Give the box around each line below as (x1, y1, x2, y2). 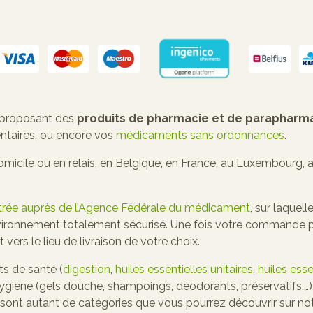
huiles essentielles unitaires (115, 262, 253, 276)
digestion (63, 262, 110, 276)
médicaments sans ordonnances (116, 128, 284, 142)
